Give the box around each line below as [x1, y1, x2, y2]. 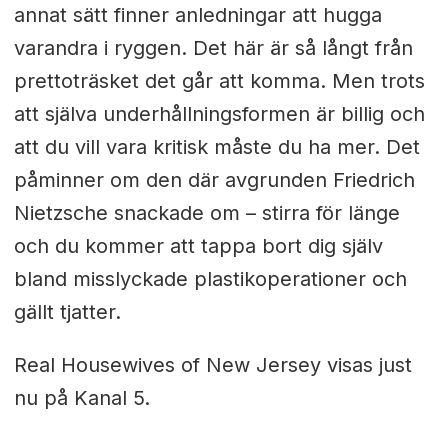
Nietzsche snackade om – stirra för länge [13, 200, 400, 225]
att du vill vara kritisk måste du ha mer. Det [13, 134, 420, 159]
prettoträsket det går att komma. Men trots [13, 68, 425, 93]
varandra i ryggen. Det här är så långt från [13, 35, 413, 60]
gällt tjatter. [13, 299, 121, 324]
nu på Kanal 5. [13, 385, 150, 410]
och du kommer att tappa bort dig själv [13, 233, 383, 258]
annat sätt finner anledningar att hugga [13, 2, 382, 27]
